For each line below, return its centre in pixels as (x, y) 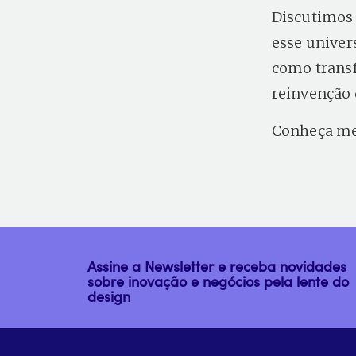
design (108, 296)
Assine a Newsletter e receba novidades (217, 266)
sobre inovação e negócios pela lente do (218, 281)
